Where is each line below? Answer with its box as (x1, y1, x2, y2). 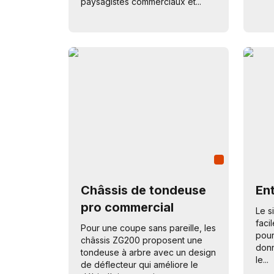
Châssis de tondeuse (81, 183, 206, 198)
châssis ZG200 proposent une (81, 235, 202, 245)
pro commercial (81, 200, 174, 215)
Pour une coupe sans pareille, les (81, 223, 216, 233)
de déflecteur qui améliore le (81, 259, 198, 270)
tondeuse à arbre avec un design (81, 247, 216, 257)
